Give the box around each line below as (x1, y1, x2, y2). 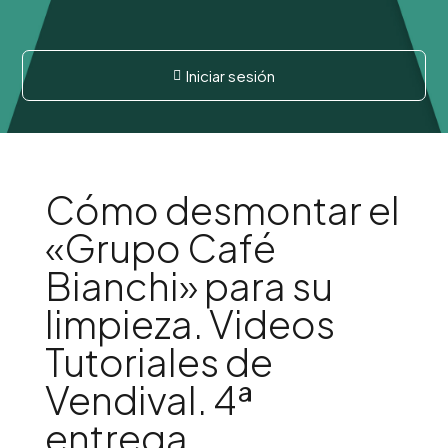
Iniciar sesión (186, 66, 275, 85)
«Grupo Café (44, 224, 276, 271)
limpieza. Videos (44, 300, 335, 347)
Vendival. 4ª (44, 376, 254, 423)
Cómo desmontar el (44, 186, 400, 233)
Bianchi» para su (44, 262, 333, 309)
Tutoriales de (44, 338, 273, 385)
